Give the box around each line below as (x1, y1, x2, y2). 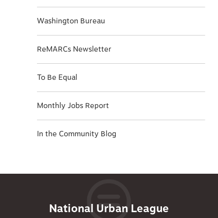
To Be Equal (37, 72, 78, 83)
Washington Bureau (37, 15, 106, 27)
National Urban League (49, 200, 169, 217)
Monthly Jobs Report (37, 100, 109, 111)
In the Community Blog (37, 128, 117, 140)
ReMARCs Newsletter (37, 43, 112, 55)
